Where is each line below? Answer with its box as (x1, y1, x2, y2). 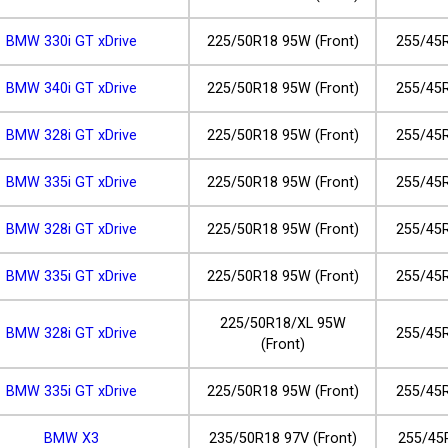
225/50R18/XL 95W (219, 315, 346, 333)
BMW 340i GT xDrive (5, 80, 137, 98)
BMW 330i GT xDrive (5, 33, 137, 51)
